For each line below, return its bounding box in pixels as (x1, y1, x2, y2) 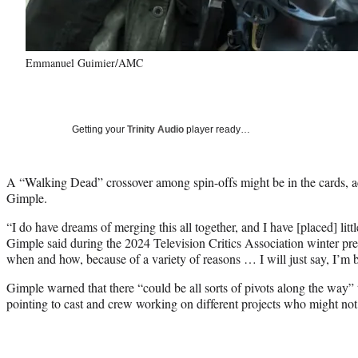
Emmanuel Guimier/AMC (26, 54, 143, 70)
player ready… (184, 123, 250, 135)
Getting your (72, 123, 127, 135)
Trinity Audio (127, 123, 184, 135)
